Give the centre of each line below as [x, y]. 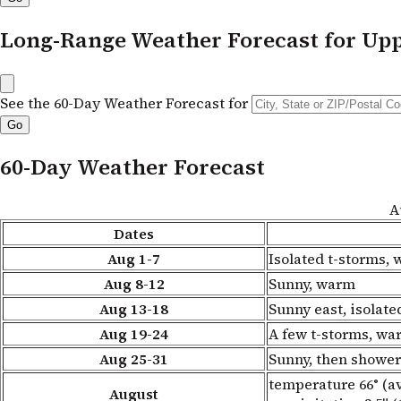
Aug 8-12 [134, 284]
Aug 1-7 [134, 259]
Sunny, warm [312, 284]
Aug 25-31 [134, 359]
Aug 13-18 [134, 309]
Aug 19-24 [134, 334]
